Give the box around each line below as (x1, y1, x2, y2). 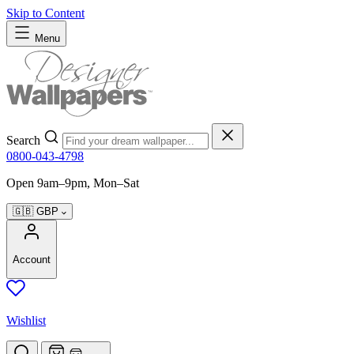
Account (13, 254, 51, 266)
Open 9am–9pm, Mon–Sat (6, 176, 139, 190)
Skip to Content (6, 6, 85, 20)
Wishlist (6, 313, 46, 327)
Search (6, 134, 43, 147)
